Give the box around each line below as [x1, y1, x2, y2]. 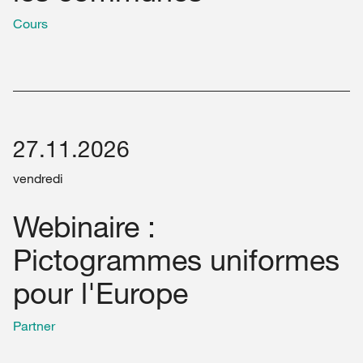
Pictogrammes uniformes [13, 241, 340, 278]
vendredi [13, 170, 63, 187]
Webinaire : [13, 208, 156, 245]
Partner [13, 318, 55, 335]
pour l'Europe [13, 275, 188, 311]
